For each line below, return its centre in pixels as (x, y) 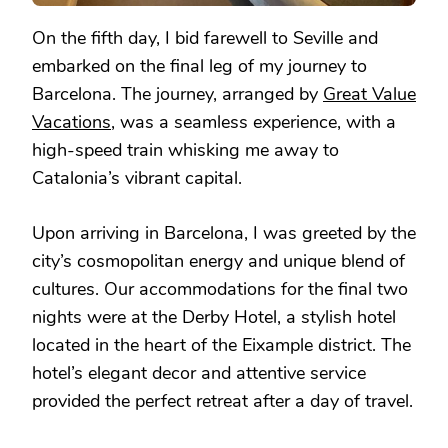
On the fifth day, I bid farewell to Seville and (205, 37)
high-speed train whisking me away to (185, 149)
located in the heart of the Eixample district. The (221, 344)
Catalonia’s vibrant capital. (137, 177)
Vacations (71, 121)
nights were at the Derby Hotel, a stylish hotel (214, 316)
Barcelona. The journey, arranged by (177, 93)
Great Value (369, 93)
